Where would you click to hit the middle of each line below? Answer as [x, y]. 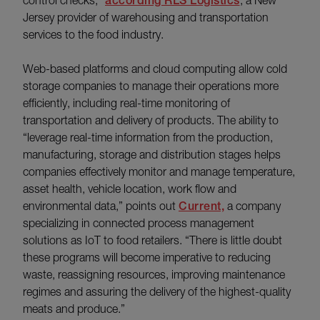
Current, [201, 206]
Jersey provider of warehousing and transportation [146, 17]
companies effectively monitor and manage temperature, [159, 171]
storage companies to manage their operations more [151, 85]
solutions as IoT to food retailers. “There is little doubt [152, 240]
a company [252, 205]
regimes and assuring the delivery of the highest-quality [157, 291]
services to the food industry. [93, 34]
